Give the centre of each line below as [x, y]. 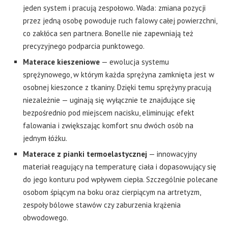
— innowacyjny [172, 154]
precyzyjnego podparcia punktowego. [84, 46]
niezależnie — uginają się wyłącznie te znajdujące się [109, 100]
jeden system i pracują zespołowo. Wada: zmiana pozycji [114, 8]
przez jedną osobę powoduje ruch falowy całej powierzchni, [120, 21]
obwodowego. [46, 218]
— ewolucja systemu [134, 62]
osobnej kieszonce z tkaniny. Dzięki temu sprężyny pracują [117, 88]
